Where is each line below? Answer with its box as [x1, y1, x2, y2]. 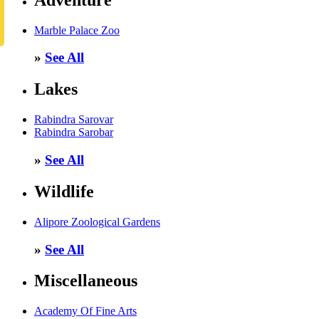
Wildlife [34, 182, 94, 201]
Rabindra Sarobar [34, 126, 113, 139]
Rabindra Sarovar [34, 113, 113, 126]
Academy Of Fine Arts [34, 305, 137, 318]
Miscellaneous [34, 271, 137, 291]
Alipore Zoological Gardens [34, 215, 160, 228]
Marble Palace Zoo [34, 23, 120, 36]
